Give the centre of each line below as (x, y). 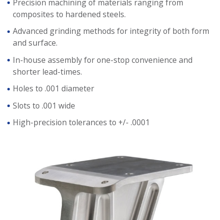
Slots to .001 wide (44, 105)
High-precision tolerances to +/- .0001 (81, 123)
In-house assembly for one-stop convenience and (102, 60)
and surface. (35, 43)
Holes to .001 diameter (53, 89)
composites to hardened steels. (69, 14)
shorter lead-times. (47, 71)
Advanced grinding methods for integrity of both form (111, 31)
